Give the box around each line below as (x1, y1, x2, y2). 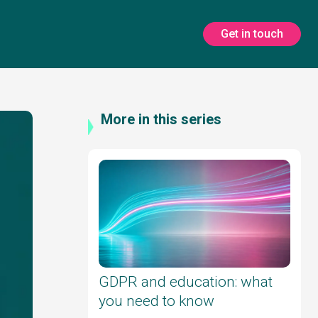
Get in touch (221, 27, 283, 40)
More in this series (101, 111, 221, 128)
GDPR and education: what (99, 273, 273, 290)
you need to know (99, 292, 214, 309)
